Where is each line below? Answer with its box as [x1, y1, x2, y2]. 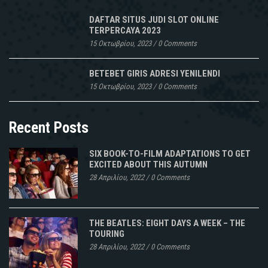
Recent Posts [9, 118, 89, 136]
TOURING [89, 228, 124, 239]
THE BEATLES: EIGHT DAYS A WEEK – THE [89, 217, 245, 229]
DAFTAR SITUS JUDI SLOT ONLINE [89, 14, 219, 25]
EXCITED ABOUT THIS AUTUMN [89, 159, 208, 170]
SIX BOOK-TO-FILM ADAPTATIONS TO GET [89, 148, 251, 159]
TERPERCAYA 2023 [89, 25, 161, 36]
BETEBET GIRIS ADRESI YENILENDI [89, 68, 220, 79]
